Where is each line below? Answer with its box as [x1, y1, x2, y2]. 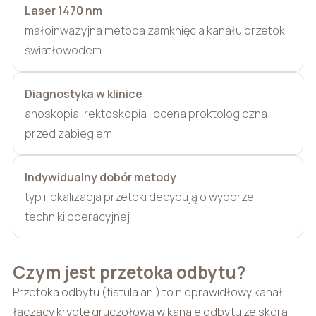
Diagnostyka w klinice [24, 85, 142, 102]
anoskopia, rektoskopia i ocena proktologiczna [24, 105, 267, 121]
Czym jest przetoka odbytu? [12, 260, 245, 284]
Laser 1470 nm [24, 2, 102, 18]
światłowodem [24, 42, 102, 58]
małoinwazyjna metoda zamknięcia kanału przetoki [24, 22, 287, 38]
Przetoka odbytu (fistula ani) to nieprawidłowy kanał [12, 284, 283, 300]
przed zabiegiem [24, 125, 112, 141]
